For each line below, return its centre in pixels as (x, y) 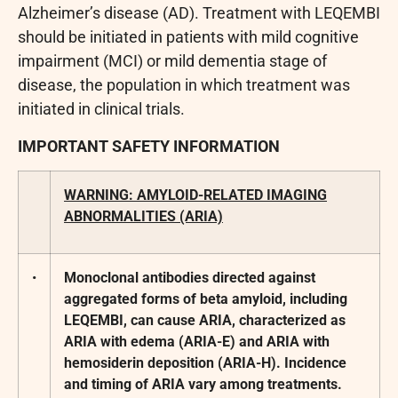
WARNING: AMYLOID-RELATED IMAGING (195, 195)
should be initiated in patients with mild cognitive (188, 37)
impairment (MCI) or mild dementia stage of (172, 61)
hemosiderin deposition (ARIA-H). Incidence (205, 363)
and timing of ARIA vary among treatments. (203, 385)
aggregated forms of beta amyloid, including (206, 299)
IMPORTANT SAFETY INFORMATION (149, 146)
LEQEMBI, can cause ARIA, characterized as (205, 321)
